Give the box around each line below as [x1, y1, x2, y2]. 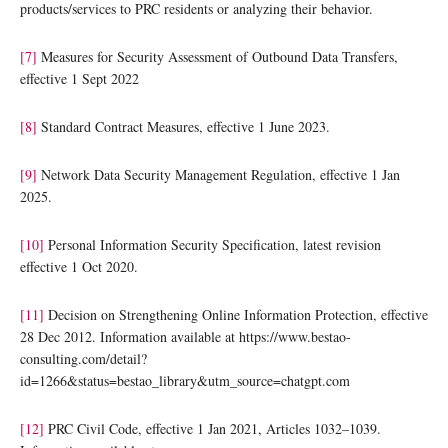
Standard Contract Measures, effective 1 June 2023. [37, 116, 330, 136]
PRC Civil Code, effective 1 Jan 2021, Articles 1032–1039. [44, 418, 381, 438]
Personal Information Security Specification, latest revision [44, 234, 381, 254]
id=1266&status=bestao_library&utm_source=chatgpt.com [20, 370, 350, 390]
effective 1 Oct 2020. [20, 256, 138, 276]
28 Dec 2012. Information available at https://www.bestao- [20, 326, 351, 346]
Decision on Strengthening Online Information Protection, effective [44, 304, 428, 324]
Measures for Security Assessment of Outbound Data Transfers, [37, 46, 398, 66]
